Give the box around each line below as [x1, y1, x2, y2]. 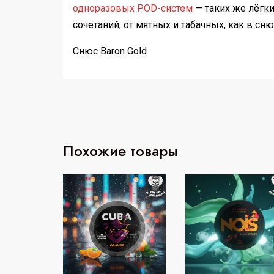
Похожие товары [63, 139, 178, 161]
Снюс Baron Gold [73, 45, 147, 57]
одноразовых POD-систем [73, 2, 193, 14]
